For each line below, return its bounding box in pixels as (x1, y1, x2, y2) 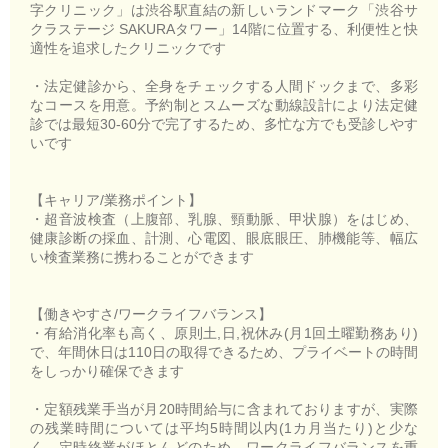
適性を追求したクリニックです (30, 39, 226, 56)
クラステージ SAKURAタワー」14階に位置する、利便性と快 (30, 20, 418, 37)
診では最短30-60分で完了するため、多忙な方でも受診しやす (30, 115, 418, 132)
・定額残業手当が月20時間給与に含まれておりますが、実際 (30, 400, 418, 417)
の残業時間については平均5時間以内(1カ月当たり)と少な (30, 419, 418, 436)
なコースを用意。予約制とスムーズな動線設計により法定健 (30, 96, 418, 113)
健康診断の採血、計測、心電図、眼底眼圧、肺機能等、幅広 (30, 229, 418, 246)
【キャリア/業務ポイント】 (30, 191, 202, 208)
